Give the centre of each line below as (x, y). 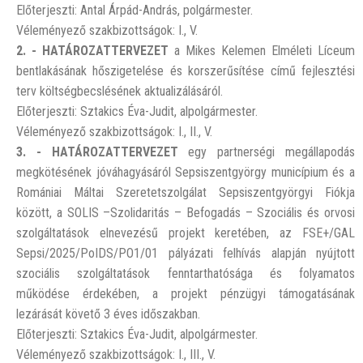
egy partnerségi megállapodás (267, 152)
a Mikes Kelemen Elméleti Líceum (262, 51)
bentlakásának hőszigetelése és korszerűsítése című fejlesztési (186, 71)
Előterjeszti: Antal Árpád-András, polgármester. (135, 10)
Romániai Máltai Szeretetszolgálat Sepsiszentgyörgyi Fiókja (186, 192)
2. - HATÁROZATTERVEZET (92, 51)
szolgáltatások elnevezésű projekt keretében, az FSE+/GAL (186, 233)
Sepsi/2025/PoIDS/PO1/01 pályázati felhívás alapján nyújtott (186, 253)
